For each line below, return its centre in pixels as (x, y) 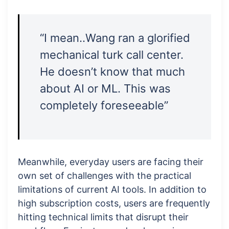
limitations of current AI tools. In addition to (112, 190)
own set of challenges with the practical (105, 176)
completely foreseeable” (104, 106)
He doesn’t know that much (112, 72)
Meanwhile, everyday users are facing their (111, 162)
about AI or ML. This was (105, 89)
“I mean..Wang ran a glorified (115, 38)
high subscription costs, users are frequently (114, 203)
